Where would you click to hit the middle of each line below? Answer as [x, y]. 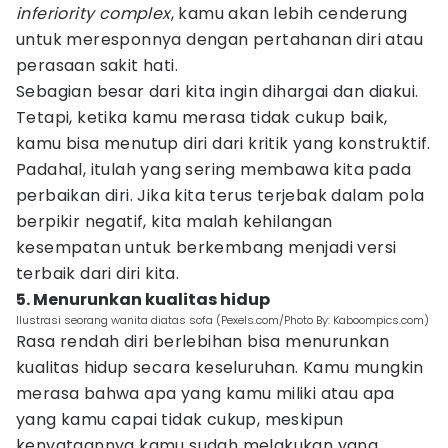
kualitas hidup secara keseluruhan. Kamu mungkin [220, 367]
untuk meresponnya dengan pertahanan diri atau [219, 39]
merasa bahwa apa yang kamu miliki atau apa [205, 393]
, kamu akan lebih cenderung [289, 13]
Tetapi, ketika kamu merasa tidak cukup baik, [202, 117]
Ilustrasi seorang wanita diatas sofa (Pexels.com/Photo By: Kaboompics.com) [222, 320]
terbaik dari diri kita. [98, 273]
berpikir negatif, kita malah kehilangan [174, 221]
